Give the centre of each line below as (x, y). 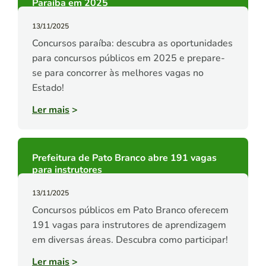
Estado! (48, 88)
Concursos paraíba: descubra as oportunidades (132, 44)
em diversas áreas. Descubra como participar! (130, 240)
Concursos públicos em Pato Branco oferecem (130, 210)
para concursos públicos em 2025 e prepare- (129, 58)
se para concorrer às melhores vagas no (118, 73)
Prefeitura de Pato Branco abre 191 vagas (124, 158)
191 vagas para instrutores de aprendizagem (129, 225)
